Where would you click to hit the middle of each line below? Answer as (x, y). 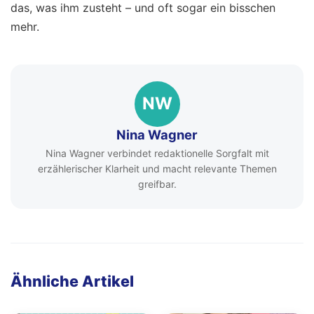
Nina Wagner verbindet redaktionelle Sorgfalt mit (157, 153)
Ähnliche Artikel (72, 281)
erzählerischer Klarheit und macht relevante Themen (157, 169)
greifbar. (157, 184)
